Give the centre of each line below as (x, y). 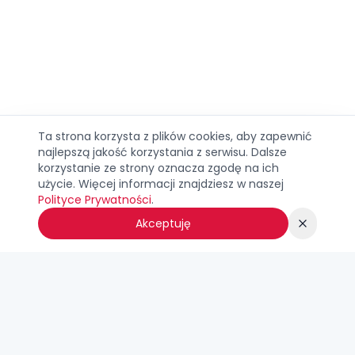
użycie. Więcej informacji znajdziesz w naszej (161, 184)
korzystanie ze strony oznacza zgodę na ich (158, 168)
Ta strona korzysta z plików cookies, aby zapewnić (175, 136)
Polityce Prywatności (95, 200)
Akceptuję (164, 223)
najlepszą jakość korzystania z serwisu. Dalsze (162, 152)
